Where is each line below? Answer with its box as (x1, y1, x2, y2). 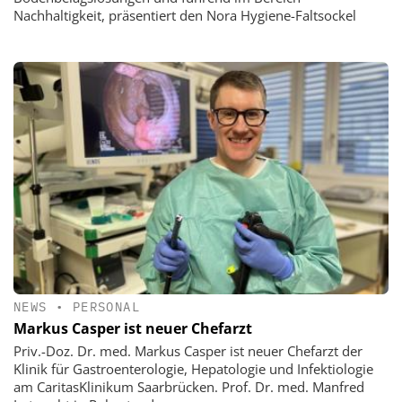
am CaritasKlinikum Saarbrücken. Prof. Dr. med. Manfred (13, 377, 364, 396)
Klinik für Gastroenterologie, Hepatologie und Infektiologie (13, 359, 373, 378)
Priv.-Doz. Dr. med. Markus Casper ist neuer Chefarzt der (13, 341, 363, 360)
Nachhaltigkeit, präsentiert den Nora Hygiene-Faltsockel (13, 6, 356, 25)
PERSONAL (72, 298, 141, 315)
